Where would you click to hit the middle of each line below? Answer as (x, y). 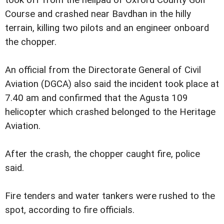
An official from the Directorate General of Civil (103, 70)
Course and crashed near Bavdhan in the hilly (98, 14)
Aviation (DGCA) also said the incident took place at (112, 84)
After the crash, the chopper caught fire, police (102, 154)
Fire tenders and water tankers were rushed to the (110, 196)
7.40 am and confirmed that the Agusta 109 (96, 98)
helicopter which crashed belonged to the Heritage (110, 112)
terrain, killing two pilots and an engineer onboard (107, 28)
